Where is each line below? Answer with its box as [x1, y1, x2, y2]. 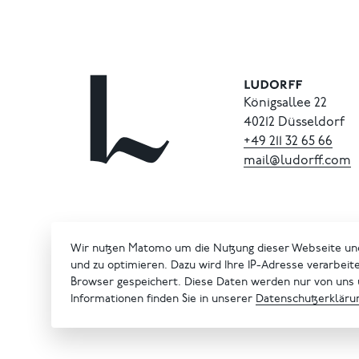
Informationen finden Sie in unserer [71, 294, 256, 306]
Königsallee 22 [244, 97, 327, 111]
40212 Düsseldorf [244, 116, 345, 130]
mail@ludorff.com [244, 155, 351, 168]
